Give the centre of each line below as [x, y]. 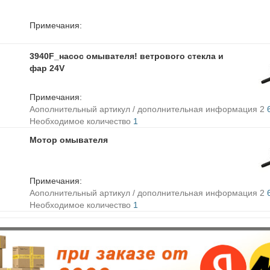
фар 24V [47, 68]
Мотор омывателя [69, 140]
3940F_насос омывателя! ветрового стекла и [127, 56]
